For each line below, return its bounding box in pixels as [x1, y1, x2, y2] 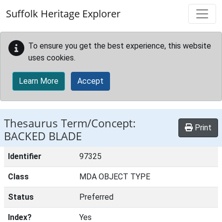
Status [8, 192, 34, 202]
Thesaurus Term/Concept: [4, 115, 136, 131]
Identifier [8, 152, 42, 161]
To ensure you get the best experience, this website [28, 41, 211, 51]
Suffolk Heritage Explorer [6, 7, 120, 20]
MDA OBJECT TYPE [79, 172, 150, 181]
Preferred [79, 192, 113, 202]
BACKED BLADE [4, 128, 82, 144]
